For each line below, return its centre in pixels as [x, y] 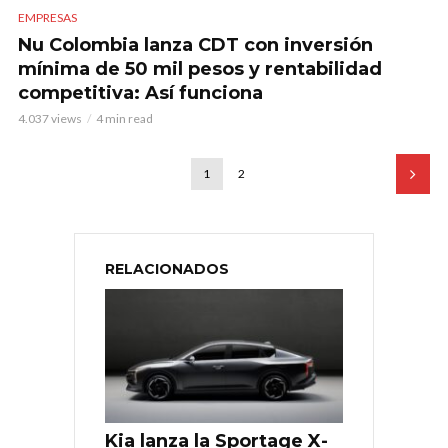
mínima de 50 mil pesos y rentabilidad [200, 68]
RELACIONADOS [167, 268]
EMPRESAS [47, 17]
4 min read [124, 118]
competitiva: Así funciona [140, 92]
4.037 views [50, 118]
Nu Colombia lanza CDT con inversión [195, 44]
